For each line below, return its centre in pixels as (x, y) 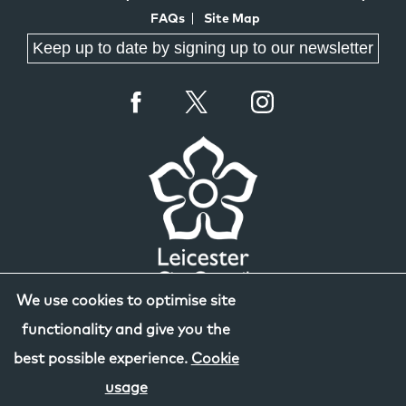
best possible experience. (102, 359)
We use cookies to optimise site (126, 301)
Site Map (232, 19)
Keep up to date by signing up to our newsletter (203, 48)
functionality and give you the (126, 330)
